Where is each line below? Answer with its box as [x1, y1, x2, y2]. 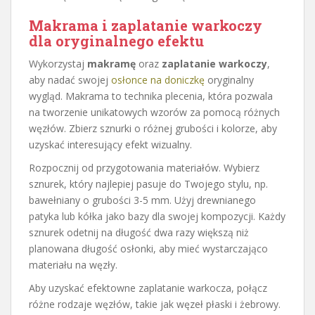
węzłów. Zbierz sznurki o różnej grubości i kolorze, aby [29, 121, 277, 135]
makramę [87, 56, 136, 70]
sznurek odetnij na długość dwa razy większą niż [29, 225, 249, 239]
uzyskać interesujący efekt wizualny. [29, 137, 192, 151]
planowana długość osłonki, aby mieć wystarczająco [29, 241, 268, 255]
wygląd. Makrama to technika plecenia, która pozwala [29, 89, 273, 103]
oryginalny [205, 72, 254, 86]
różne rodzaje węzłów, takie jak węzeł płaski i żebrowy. [29, 297, 281, 311]
